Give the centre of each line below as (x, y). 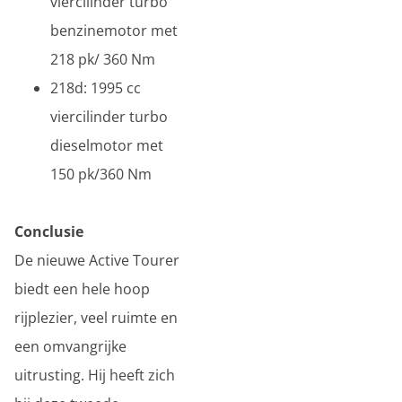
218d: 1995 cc (96, 88)
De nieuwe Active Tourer (97, 260)
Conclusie (49, 232)
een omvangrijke (70, 346)
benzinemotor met (114, 31)
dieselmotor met (107, 145)
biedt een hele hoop (82, 289)
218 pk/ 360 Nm (103, 59)
